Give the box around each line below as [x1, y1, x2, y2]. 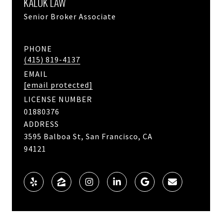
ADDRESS [24, 118, 59, 129]
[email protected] [24, 79, 93, 90]
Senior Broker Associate [24, 11, 116, 21]
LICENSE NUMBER [24, 94, 92, 104]
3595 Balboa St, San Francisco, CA [24, 131, 153, 141]
